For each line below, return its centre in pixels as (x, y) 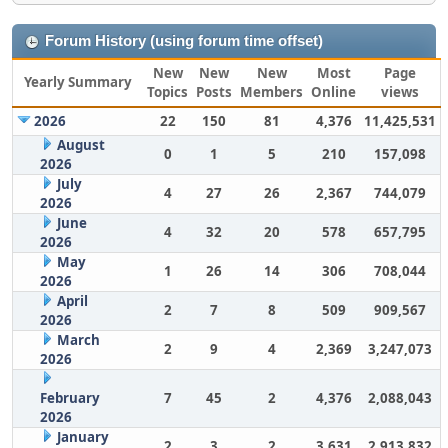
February (69, 398)
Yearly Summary (78, 82)
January (82, 437)
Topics (167, 92)
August (80, 145)
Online (333, 92)
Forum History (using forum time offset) (184, 41)
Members (271, 92)
